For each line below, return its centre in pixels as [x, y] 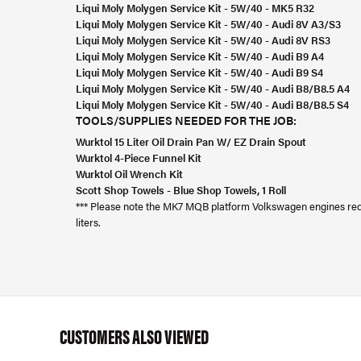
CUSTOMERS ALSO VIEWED [134, 336]
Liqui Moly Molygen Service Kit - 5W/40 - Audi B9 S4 [199, 72]
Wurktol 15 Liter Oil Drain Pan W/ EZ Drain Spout [191, 141]
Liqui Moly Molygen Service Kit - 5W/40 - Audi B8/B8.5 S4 [212, 104]
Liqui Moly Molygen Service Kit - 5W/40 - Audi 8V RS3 [203, 40]
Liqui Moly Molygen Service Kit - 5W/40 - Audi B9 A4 [200, 56]
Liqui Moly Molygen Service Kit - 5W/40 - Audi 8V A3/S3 [208, 24]
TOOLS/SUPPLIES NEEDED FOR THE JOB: [187, 120]
